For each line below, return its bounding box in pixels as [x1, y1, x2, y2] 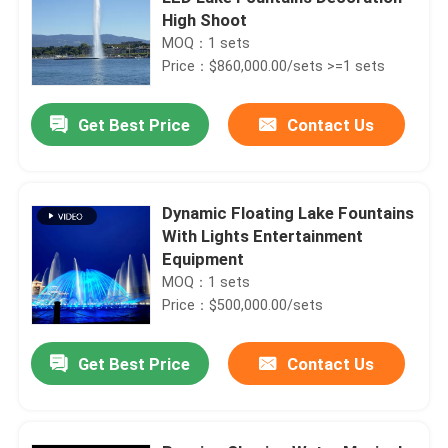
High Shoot [162, 9, 248, 30]
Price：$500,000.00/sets [162, 296, 324, 313]
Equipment [162, 248, 245, 269]
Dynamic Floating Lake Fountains [162, 202, 415, 223]
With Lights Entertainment [162, 225, 364, 246]
